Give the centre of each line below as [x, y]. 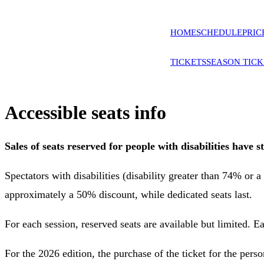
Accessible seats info [85, 113]
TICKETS [188, 62]
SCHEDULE [219, 32]
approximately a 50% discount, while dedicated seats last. [128, 194]
